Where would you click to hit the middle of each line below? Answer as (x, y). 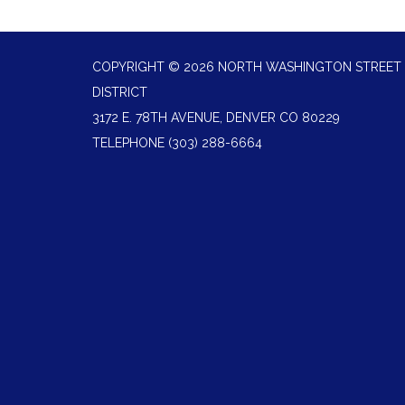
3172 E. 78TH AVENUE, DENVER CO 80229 (216, 118)
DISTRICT (120, 92)
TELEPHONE (128, 143)
